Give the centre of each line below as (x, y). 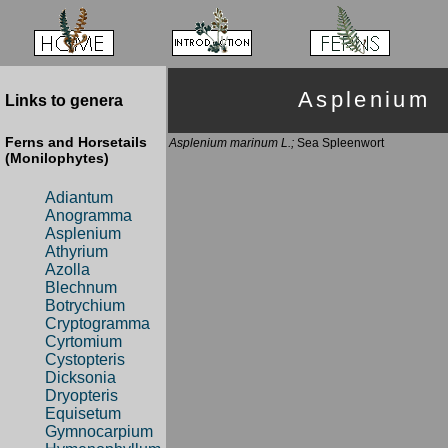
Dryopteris (81, 396)
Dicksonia (80, 378)
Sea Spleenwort (339, 143)
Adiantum (79, 198)
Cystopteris (85, 360)
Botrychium (85, 306)
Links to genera (64, 101)
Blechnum (81, 288)
